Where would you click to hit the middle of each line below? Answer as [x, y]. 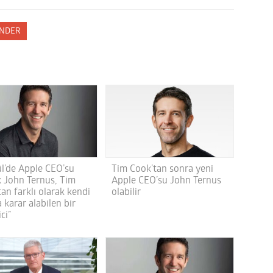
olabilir [126, 192]
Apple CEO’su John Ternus [166, 181]
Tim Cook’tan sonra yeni [162, 169]
